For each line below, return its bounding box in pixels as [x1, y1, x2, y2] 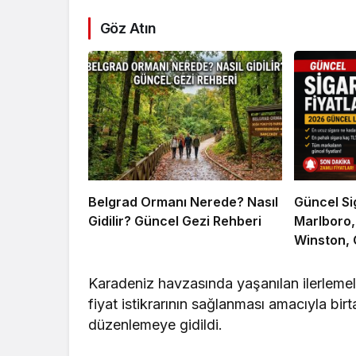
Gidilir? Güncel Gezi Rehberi [88, 212, 261, 229]
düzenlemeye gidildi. [88, 315, 223, 333]
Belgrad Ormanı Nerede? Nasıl [88, 193, 278, 210]
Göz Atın [100, 20, 157, 37]
